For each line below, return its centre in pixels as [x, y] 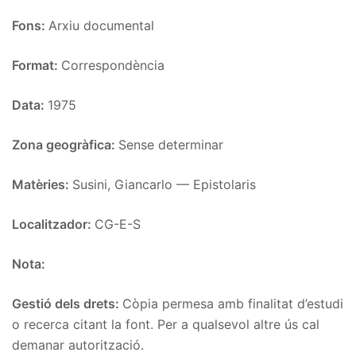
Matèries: [42, 184]
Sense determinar [171, 144]
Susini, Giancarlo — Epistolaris [164, 184]
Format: [37, 65]
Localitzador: [53, 224]
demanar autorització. [78, 344]
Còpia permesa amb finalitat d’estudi [233, 303]
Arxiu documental [101, 25]
